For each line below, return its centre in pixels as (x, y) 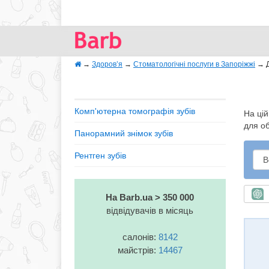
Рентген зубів (100, 156)
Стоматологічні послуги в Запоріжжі (194, 64)
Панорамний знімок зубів (124, 133)
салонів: (140, 237)
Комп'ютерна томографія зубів (135, 111)
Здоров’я (107, 64)
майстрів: (138, 250)
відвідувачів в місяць (150, 210)
